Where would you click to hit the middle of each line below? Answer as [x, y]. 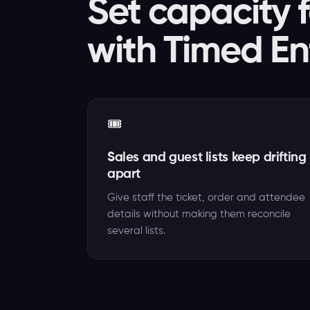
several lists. [136, 231]
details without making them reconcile [199, 214]
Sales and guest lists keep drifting [207, 157]
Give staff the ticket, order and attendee [206, 198]
